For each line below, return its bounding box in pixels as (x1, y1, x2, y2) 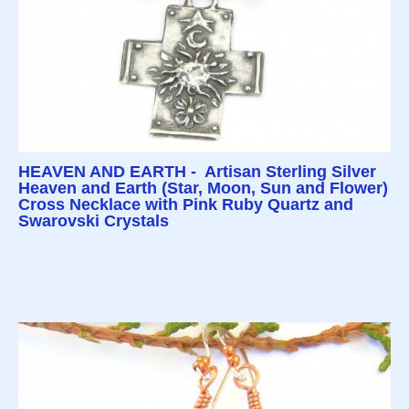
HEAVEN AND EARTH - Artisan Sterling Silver (18, 163, 376, 182)
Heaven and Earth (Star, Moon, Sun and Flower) (18, 179, 388, 198)
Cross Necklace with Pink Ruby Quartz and (18, 195, 353, 215)
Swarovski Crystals (18, 212, 169, 231)
